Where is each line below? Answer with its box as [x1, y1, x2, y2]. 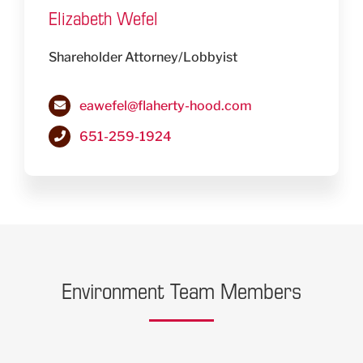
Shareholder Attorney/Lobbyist [49, 49, 237, 65]
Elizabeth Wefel [49, 5, 158, 30]
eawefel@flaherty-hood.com [79, 97, 253, 113]
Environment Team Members [62, 275, 301, 305]
